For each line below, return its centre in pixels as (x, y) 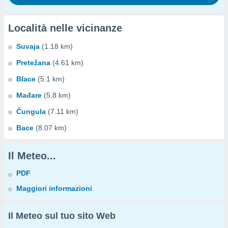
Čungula (31, 111)
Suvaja (28, 46)
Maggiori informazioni (54, 188)
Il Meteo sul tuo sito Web (62, 216)
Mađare (29, 95)
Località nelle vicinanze (65, 28)
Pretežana (33, 63)
